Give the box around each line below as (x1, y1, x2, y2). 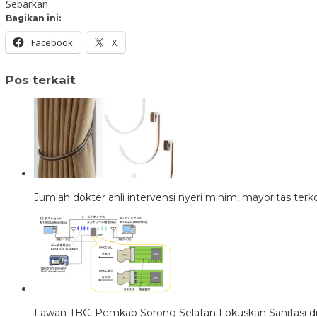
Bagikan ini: (6, 12, 61, 23)
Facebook (31, 35, 73, 49)
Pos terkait (6, 72, 76, 87)
